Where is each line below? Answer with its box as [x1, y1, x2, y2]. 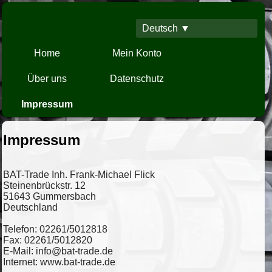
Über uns [27, 73, 67, 84]
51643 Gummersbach [3, 191, 96, 202]
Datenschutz [109, 73, 164, 84]
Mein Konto [112, 48, 161, 58]
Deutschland [3, 202, 58, 213]
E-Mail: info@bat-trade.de [3, 246, 113, 257]
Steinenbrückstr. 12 [3, 180, 86, 191]
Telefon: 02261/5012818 [3, 224, 107, 235]
